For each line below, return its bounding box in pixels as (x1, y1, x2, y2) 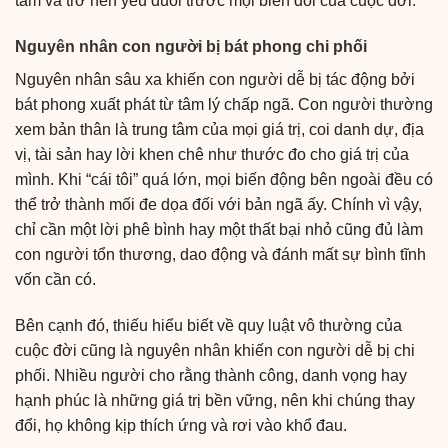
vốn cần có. (15, 270, 96, 288)
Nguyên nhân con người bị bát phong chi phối (15, 37, 367, 55)
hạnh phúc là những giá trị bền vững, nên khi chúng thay (15, 391, 415, 409)
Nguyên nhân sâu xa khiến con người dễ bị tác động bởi (15, 70, 415, 88)
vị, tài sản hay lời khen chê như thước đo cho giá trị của (15, 145, 409, 163)
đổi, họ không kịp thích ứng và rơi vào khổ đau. (15, 416, 351, 434)
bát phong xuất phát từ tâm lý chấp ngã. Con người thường (15, 95, 433, 113)
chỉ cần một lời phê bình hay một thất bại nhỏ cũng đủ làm (15, 220, 423, 238)
